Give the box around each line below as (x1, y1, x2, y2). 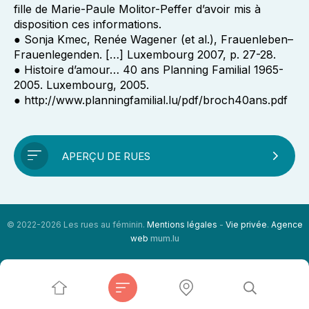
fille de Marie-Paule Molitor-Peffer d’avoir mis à (14, 2, 261, 16)
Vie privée (225, 219, 267, 230)
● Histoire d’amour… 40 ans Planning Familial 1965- (14, 63, 283, 77)
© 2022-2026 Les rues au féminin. (6, 219, 147, 230)
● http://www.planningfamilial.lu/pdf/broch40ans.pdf (14, 93, 288, 107)
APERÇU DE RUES (62, 149, 150, 163)
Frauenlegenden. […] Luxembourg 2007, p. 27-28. (14, 48, 276, 61)
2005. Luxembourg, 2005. (14, 78, 149, 92)
